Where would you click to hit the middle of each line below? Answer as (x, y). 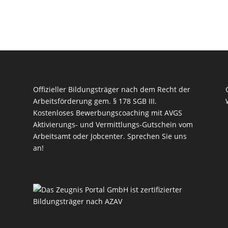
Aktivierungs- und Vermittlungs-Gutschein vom (113, 124)
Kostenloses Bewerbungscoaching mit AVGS (107, 112)
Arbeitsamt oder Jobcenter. (80, 136)
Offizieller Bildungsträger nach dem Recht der (111, 89)
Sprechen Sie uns (157, 136)
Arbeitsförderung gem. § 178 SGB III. (95, 101)
